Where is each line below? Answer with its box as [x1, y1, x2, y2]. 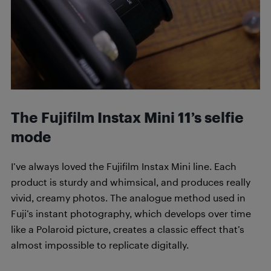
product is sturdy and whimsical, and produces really [11, 175, 250, 188]
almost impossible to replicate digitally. [11, 238, 189, 250]
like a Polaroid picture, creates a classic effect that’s [11, 223, 244, 235]
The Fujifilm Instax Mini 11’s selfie [11, 108, 244, 126]
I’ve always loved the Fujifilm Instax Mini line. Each [11, 160, 237, 172]
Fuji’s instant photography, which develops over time [11, 207, 251, 219]
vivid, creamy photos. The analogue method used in [11, 191, 246, 203]
